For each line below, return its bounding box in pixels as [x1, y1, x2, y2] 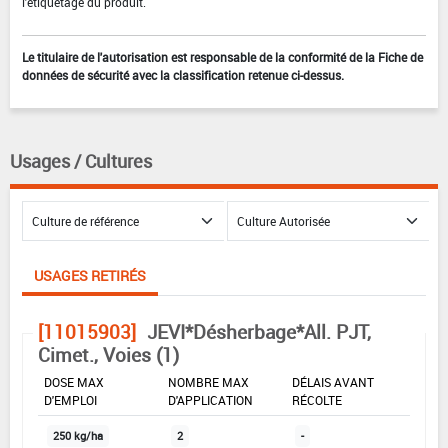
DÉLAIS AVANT [292, 373, 374, 390]
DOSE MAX [44, 373, 104, 390]
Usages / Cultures [10, 148, 152, 173]
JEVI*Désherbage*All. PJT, [147, 318, 371, 345]
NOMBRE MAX [168, 373, 249, 390]
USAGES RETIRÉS [34, 265, 146, 285]
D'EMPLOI [44, 391, 97, 408]
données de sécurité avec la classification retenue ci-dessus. [22, 66, 344, 83]
